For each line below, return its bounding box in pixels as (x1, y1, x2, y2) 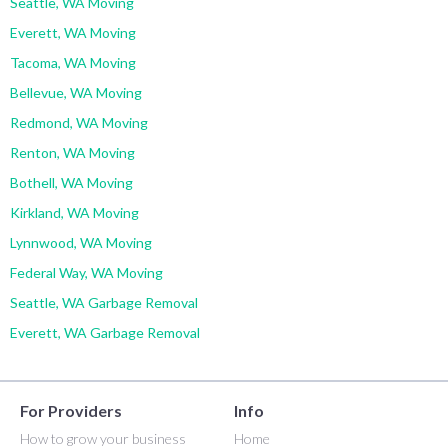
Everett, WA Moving (10, 23, 136, 41)
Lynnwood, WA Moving (10, 233, 152, 251)
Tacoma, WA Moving (10, 53, 136, 71)
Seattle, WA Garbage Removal (10, 293, 198, 311)
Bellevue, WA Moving (10, 83, 142, 101)
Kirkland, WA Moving (10, 203, 139, 221)
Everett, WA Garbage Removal (10, 323, 200, 341)
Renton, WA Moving (10, 143, 135, 161)
